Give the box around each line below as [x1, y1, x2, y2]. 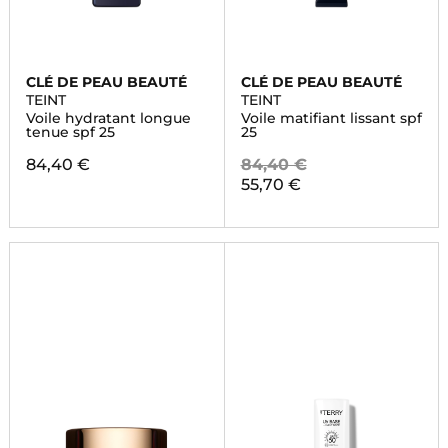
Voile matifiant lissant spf [240, 109, 422, 127]
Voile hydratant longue [25, 109, 191, 127]
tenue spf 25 [25, 123, 115, 141]
